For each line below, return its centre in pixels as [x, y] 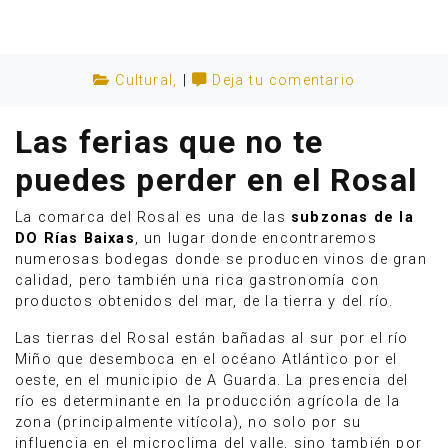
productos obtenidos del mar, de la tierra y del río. [204, 301]
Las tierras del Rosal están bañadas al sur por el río [212, 338]
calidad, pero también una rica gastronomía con [197, 280]
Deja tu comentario [283, 80]
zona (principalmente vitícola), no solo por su [188, 422]
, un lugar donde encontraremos [255, 238]
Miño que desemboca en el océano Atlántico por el [206, 359]
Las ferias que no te [169, 142]
